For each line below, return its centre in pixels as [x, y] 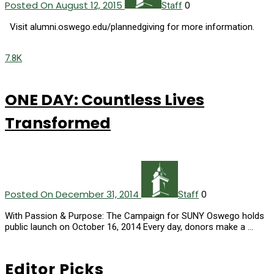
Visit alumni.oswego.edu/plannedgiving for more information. [130, 27]
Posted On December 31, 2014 [73, 194]
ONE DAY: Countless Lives [105, 100]
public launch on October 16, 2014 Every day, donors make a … [129, 227]
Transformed [58, 124]
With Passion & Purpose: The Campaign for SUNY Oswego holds [135, 216]
